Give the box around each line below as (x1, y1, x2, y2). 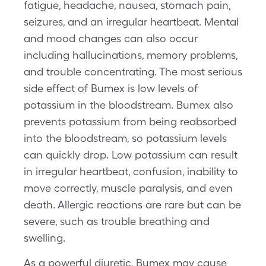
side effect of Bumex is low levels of (24, 82, 198, 94)
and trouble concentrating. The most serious (24, 65, 242, 78)
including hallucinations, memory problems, (24, 49, 237, 61)
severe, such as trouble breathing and (24, 215, 210, 227)
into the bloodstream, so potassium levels (24, 132, 227, 144)
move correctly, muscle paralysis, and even (24, 182, 233, 194)
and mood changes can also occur (24, 32, 198, 45)
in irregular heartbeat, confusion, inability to (24, 165, 238, 178)
